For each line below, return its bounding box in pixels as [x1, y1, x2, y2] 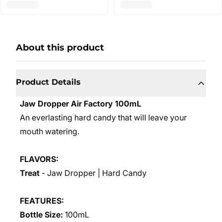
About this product [16, 42, 104, 53]
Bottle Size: [20, 210, 63, 220]
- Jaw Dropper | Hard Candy [42, 168, 147, 178]
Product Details [16, 77, 81, 87]
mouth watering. [20, 126, 79, 136]
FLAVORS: [20, 154, 58, 164]
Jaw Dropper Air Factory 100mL [20, 99, 141, 109]
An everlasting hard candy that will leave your [20, 112, 187, 122]
